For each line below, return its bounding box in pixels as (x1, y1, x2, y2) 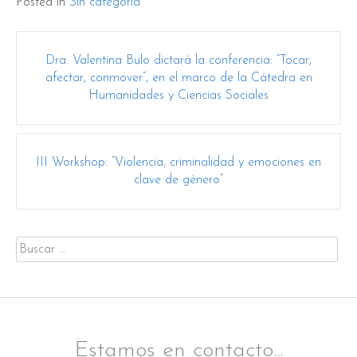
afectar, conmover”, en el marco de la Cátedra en (45, 71, 312, 84)
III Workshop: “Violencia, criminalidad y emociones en (36, 155, 321, 169)
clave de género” (134, 173, 223, 186)
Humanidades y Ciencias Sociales (88, 88, 269, 102)
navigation (16, 61, 131, 87)
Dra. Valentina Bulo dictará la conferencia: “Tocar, (45, 53, 312, 67)
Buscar (16, 239, 52, 253)
